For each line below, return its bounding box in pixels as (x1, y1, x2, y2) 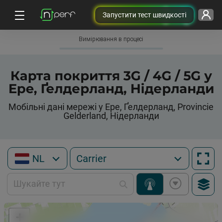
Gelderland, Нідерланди (63, 111, 159, 121)
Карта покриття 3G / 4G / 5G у (10, 68, 212, 84)
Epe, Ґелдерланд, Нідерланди (8, 81, 214, 97)
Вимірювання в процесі (79, 36, 143, 43)
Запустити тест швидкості (102, 10, 186, 19)
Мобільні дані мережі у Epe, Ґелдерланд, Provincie (8, 102, 214, 112)
